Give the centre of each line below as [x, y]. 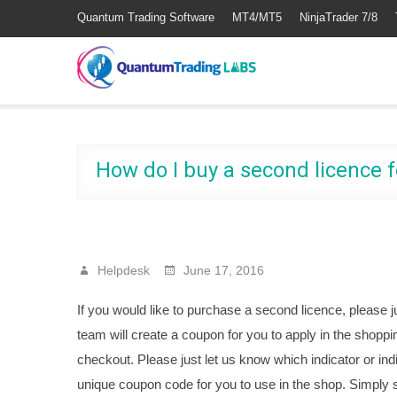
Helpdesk [122, 270]
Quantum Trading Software [146, 17]
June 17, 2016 [222, 270]
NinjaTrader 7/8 [339, 17]
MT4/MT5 [257, 17]
